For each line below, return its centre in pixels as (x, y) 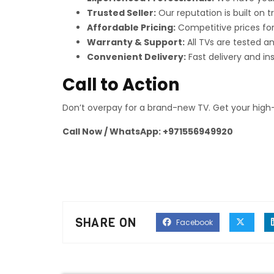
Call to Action (121, 85)
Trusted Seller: (121, 13)
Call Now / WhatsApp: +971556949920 (148, 131)
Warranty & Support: (136, 42)
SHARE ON (106, 223)
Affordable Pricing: (131, 28)
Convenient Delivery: (136, 57)
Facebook (194, 222)
